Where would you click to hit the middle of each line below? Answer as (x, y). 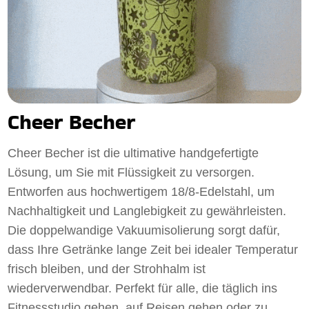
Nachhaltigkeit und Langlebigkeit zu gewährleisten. (147, 211)
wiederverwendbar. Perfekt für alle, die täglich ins (143, 289)
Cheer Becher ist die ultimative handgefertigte (133, 153)
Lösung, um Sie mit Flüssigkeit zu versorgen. (131, 173)
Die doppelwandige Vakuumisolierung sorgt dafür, (144, 231)
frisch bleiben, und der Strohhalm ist (107, 269)
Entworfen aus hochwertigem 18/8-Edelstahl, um (141, 192)
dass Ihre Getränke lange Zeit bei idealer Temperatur (153, 250)
